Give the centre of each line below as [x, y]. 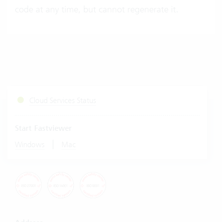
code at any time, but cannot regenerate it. [97, 9]
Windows [30, 144]
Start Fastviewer [43, 128]
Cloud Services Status [62, 100]
